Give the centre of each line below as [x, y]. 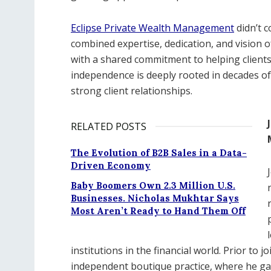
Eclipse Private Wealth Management [152, 28]
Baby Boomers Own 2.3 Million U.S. [153, 185]
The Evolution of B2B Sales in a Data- [159, 153]
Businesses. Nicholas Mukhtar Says [155, 198]
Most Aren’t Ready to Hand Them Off [158, 211]
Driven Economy [111, 165]
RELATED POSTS [109, 126]
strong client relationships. [132, 91]
